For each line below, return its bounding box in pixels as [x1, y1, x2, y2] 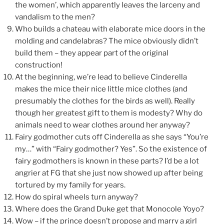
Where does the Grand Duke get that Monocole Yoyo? [15, 204, 204, 214]
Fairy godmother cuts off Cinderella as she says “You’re [15, 132, 208, 142]
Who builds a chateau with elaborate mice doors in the [15, 24, 205, 34]
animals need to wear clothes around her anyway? [15, 120, 190, 130]
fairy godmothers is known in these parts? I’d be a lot [15, 156, 199, 166]
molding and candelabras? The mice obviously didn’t [15, 36, 198, 46]
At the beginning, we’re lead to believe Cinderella [15, 72, 187, 82]
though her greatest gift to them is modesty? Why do [15, 108, 202, 118]
